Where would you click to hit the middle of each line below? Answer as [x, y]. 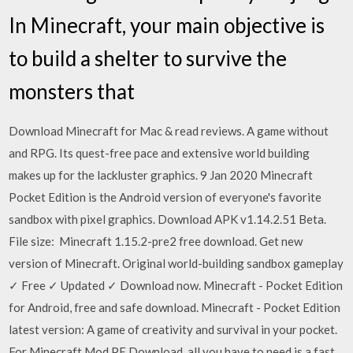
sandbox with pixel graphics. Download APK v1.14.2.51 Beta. [168, 219]
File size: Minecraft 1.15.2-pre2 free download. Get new [156, 241]
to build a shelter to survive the [148, 58]
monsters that [74, 91]
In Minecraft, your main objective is [167, 25]
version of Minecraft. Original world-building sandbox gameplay [176, 263]
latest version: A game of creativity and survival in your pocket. [173, 329]
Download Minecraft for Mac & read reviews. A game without [169, 131]
